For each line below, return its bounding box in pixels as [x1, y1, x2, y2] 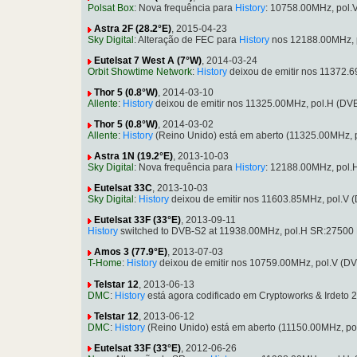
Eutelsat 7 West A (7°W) [94, 55, 202, 67]
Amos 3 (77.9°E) [94, 246, 167, 258]
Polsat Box [88, 2, 134, 14]
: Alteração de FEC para [134, 34, 239, 46]
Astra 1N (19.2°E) [94, 151, 173, 163]
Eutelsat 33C [94, 182, 152, 194]
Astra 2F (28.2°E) [94, 23, 171, 35]
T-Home [88, 257, 122, 269]
